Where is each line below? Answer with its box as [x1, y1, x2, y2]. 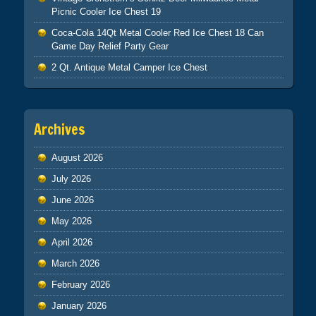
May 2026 [51, 216, 92, 227]
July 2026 [51, 174, 91, 185]
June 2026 [51, 195, 94, 206]
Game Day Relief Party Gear [51, 40, 169, 51]
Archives [33, 119, 85, 140]
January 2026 [51, 300, 107, 312]
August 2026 [51, 152, 103, 164]
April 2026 [51, 237, 92, 248]
